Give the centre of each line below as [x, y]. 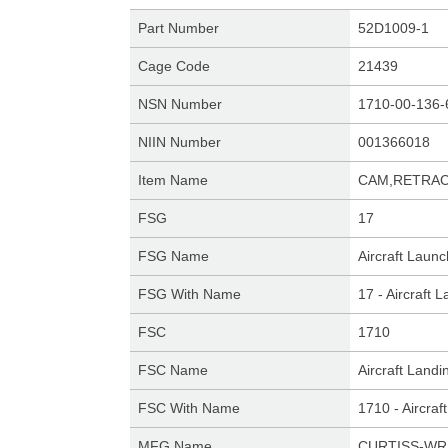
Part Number [178, 28]
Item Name [172, 180]
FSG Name [173, 256]
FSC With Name [188, 408]
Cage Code [173, 66]
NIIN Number [179, 142]
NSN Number [179, 104]
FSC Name [172, 370]
